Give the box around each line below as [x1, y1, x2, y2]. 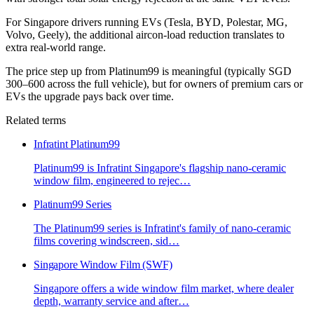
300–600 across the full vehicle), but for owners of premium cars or [6, 78, 303, 90]
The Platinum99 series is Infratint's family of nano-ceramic [34, 222, 291, 235]
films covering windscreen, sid [34, 235, 168, 247]
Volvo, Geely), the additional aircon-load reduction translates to [6, 29, 285, 41]
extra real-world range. [6, 41, 106, 54]
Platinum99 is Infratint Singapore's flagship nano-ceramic [34, 162, 286, 175]
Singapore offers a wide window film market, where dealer [34, 282, 294, 295]
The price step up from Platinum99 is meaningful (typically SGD [6, 65, 292, 78]
